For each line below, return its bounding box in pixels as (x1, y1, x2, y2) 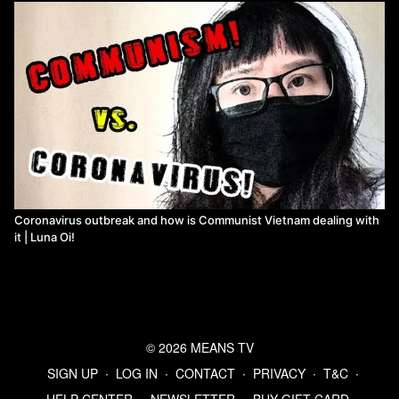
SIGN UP (47, 364, 98, 382)
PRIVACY (253, 364, 305, 382)
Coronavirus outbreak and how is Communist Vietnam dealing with (14, 212, 379, 227)
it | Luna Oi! (14, 229, 75, 244)
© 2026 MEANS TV (145, 338, 254, 356)
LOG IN (116, 364, 158, 382)
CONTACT (175, 364, 235, 382)
